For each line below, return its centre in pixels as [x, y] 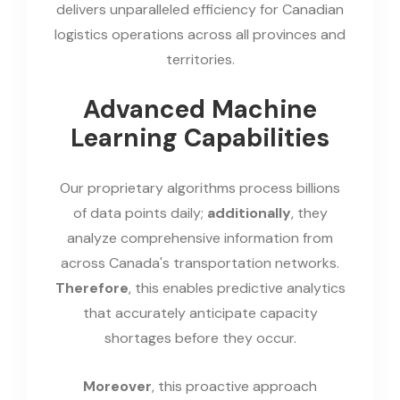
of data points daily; [140, 212]
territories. [200, 59]
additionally [249, 212]
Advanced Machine [200, 109]
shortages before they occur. [200, 337]
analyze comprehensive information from [200, 237]
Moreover [117, 386]
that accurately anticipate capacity [200, 312]
